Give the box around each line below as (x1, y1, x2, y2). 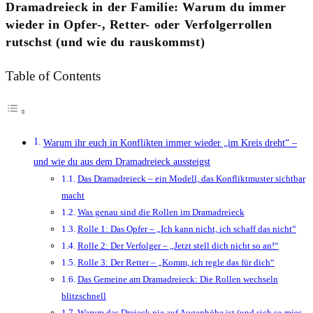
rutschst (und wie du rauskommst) (6, 34, 205, 49)
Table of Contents (6, 68, 101, 84)
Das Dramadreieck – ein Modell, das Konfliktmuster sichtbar (77, 173, 305, 184)
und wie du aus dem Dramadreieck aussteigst (34, 156, 210, 168)
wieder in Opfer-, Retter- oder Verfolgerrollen (6, 17, 272, 31)
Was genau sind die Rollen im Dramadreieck (77, 207, 245, 218)
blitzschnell (61, 291, 106, 302)
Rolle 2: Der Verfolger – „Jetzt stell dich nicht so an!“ (77, 240, 279, 252)
